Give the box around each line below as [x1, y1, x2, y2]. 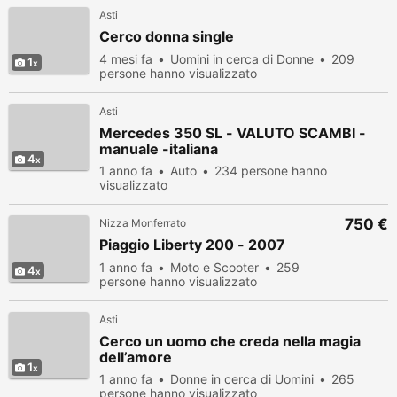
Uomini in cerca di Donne [170, 51, 314, 66]
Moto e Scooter [170, 260, 259, 275]
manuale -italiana [99, 140, 218, 158]
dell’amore [99, 348, 172, 366]
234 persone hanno [214, 163, 327, 178]
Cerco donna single [99, 27, 234, 45]
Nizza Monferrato [99, 216, 186, 230]
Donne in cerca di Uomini [170, 371, 314, 386]
